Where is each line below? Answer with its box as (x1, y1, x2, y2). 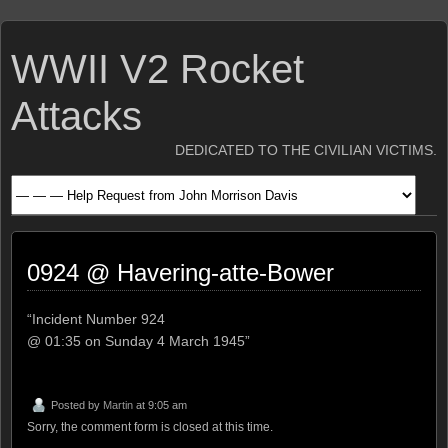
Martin (103, 398, 133, 411)
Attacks (11, 94, 142, 138)
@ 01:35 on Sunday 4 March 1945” (27, 333, 250, 349)
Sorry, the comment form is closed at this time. (27, 419, 273, 434)
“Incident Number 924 (27, 311, 165, 327)
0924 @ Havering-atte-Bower (27, 259, 334, 286)
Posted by (51, 398, 103, 411)
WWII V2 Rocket (11, 47, 304, 91)
